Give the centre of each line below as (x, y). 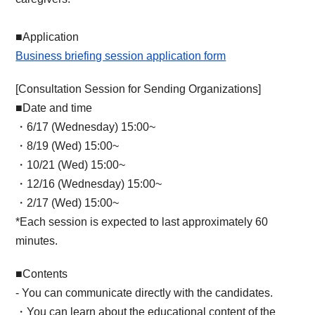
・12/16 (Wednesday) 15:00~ (89, 184)
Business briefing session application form (121, 56)
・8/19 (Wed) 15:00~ (67, 146)
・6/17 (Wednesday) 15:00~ (86, 127)
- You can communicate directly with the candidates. (144, 292)
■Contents (42, 274)
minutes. (37, 240)
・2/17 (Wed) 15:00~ (67, 202)
